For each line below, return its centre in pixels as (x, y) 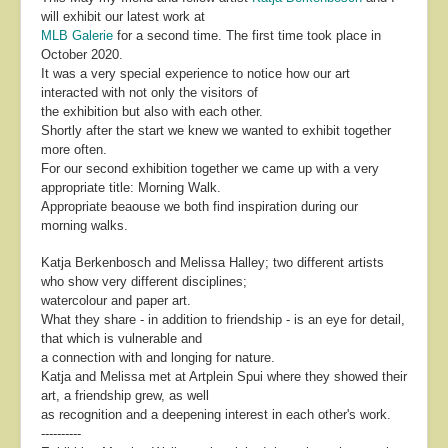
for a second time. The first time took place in (247, 35)
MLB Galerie (77, 35)
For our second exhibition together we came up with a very (210, 168)
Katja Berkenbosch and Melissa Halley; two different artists (212, 262)
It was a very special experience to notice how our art (195, 73)
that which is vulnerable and (121, 338)
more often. (74, 149)
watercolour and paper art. (116, 300)
